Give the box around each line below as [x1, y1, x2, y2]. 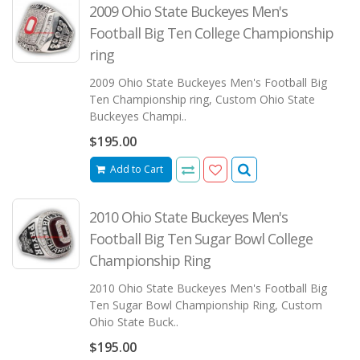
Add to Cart [110, 162, 164, 177]
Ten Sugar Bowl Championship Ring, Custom [88, 297, 322, 313]
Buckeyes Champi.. [88, 108, 186, 124]
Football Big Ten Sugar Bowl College [88, 229, 313, 249]
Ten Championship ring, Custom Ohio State [88, 91, 315, 107]
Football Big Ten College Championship [88, 22, 333, 43]
